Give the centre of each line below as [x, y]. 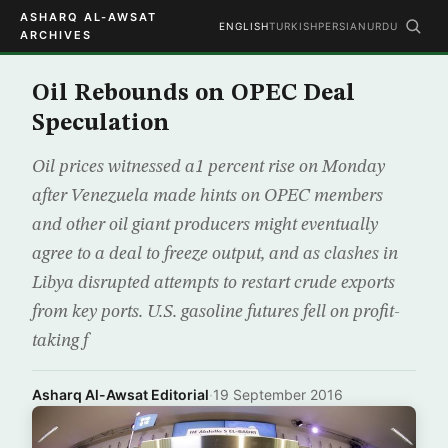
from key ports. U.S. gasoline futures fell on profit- [216, 312]
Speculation [101, 124]
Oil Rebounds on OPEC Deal [193, 94]
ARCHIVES [56, 35]
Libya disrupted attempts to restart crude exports [213, 283]
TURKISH [293, 26]
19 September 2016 [278, 394]
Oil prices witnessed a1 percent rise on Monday [208, 167]
